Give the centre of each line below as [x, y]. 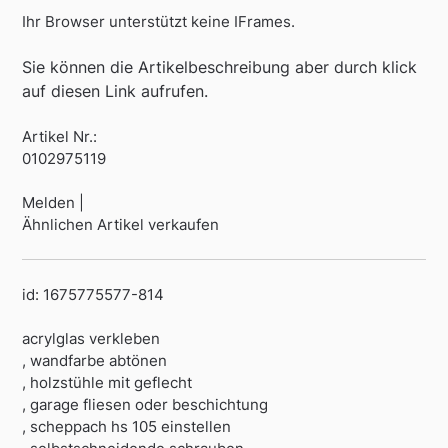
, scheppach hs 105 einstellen [127, 427]
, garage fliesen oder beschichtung [145, 405]
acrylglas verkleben [91, 339]
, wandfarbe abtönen [95, 361]
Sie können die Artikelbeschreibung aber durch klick [220, 67]
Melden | [53, 203]
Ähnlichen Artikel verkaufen [121, 225]
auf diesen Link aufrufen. [115, 91]
